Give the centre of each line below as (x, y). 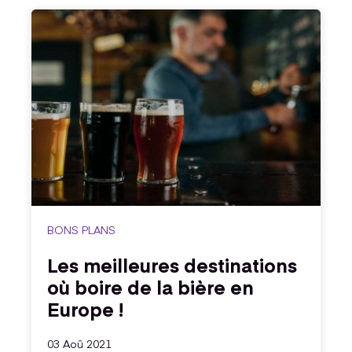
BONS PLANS (81, 230)
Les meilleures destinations (172, 265)
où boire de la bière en (150, 287)
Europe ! (85, 309)
